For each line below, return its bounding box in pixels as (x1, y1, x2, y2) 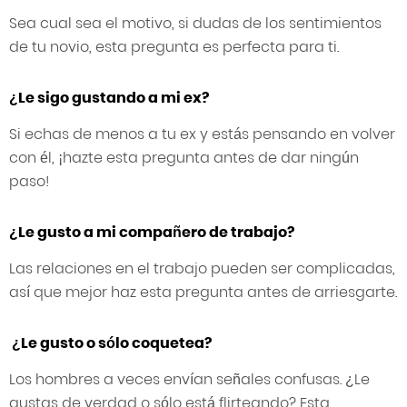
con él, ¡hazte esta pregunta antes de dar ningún (9, 147, 359, 169)
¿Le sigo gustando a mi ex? (9, 87, 209, 109)
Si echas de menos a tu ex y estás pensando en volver (9, 124, 395, 145)
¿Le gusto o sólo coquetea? (9, 333, 212, 354)
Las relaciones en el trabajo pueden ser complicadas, (9, 258, 395, 280)
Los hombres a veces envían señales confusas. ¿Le (9, 369, 370, 391)
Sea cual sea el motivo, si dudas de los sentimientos (9, 13, 382, 35)
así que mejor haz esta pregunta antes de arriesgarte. (9, 282, 397, 303)
